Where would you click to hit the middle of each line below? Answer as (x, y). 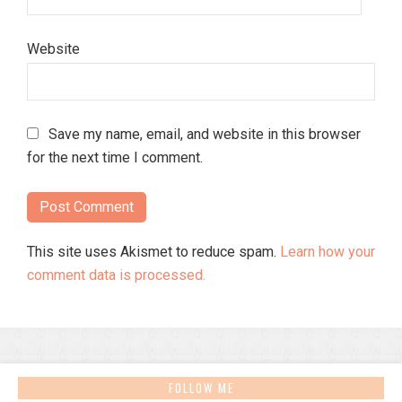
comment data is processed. (116, 275)
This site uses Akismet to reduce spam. (153, 251)
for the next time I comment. (115, 157)
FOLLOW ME (201, 387)
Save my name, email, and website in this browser (205, 134)
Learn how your (328, 251)
